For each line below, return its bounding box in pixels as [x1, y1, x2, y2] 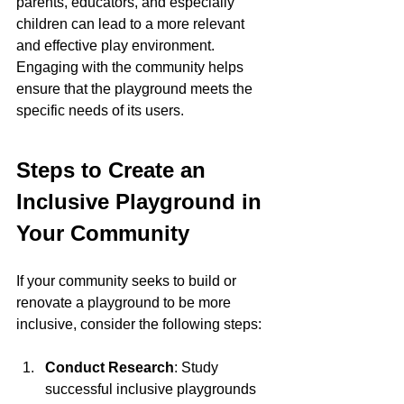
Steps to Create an [16, 158, 212, 182]
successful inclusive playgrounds [45, 381, 260, 397]
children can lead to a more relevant [16, 16, 248, 32]
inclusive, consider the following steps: [16, 317, 262, 332]
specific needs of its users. [16, 103, 184, 118]
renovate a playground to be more [16, 295, 234, 310]
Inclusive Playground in [16, 189, 268, 214]
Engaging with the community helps [16, 60, 247, 75]
